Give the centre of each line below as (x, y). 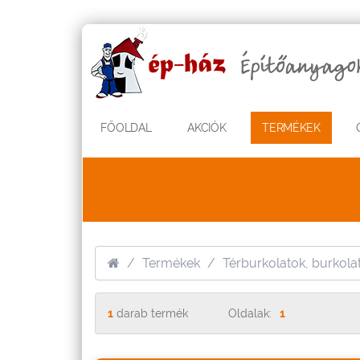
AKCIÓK (207, 128)
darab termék (151, 313)
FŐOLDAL (126, 128)
